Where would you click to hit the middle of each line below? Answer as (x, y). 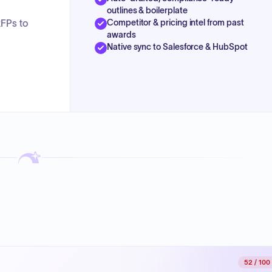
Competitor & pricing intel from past (175, 22)
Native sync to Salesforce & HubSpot (177, 46)
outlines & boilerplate (147, 10)
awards (121, 34)
